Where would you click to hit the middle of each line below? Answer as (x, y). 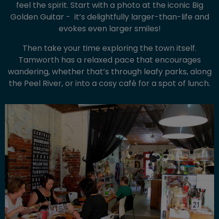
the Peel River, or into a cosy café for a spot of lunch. (109, 84)
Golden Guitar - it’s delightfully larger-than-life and (109, 17)
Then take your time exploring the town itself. (109, 48)
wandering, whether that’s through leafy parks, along (109, 72)
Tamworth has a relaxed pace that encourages (109, 60)
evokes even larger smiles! (109, 29)
